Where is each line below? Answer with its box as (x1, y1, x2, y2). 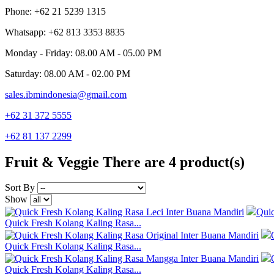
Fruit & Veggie (5, 154, 99, 170)
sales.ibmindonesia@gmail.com (5, 89, 127, 100)
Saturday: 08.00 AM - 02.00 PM (5, 68, 130, 79)
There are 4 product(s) (103, 154, 245, 170)
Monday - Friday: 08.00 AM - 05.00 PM (5, 47, 161, 58)
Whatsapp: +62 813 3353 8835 (5, 26, 125, 37)
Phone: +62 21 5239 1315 (5, 6, 106, 17)
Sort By (5, 182, 35, 193)
